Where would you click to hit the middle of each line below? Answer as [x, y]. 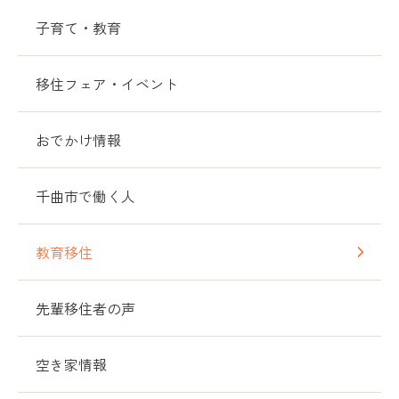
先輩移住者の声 [85, 309]
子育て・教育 [78, 28]
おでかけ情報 [78, 140]
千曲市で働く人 [85, 196]
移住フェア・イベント [107, 84]
